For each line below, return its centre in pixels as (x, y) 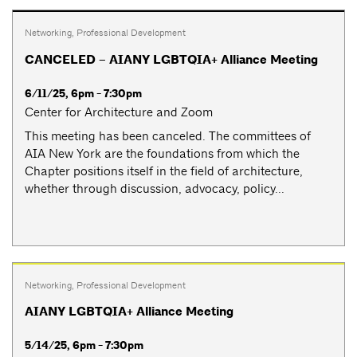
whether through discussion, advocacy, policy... (155, 188)
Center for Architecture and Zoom (119, 112)
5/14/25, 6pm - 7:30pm (84, 346)
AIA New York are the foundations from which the (162, 153)
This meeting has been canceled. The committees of (168, 135)
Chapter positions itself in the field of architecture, (164, 171)
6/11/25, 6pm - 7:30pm (83, 93)
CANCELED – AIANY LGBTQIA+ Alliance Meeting (171, 59)
